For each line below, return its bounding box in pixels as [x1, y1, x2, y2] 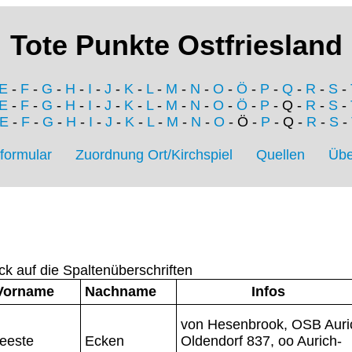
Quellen [256, 147, 305, 163]
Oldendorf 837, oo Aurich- [181, 332, 342, 349]
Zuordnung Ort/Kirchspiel [75, 147, 233, 163]
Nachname [85, 283, 156, 299]
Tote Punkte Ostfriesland [9, 29, 343, 62]
